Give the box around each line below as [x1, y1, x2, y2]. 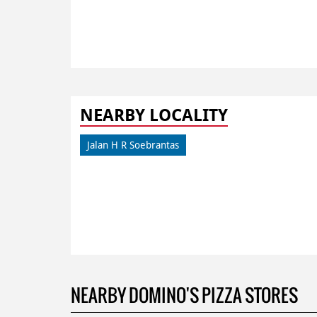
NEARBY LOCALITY [79, 105, 228, 125]
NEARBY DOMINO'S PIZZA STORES [70, 281, 298, 309]
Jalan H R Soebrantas [86, 139, 179, 151]
